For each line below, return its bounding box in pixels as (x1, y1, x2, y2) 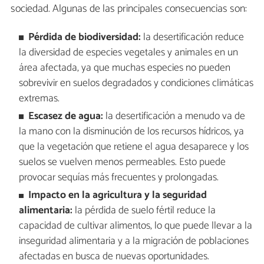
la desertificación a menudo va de (103, 108, 246, 126)
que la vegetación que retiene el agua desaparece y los (18, 138, 249, 156)
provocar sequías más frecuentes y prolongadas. (18, 169, 219, 187)
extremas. (18, 90, 60, 107)
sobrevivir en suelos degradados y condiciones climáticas (18, 74, 253, 92)
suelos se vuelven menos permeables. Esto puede (18, 154, 226, 171)
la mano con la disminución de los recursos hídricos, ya (18, 123, 244, 141)
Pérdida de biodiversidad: (28, 28, 141, 46)
